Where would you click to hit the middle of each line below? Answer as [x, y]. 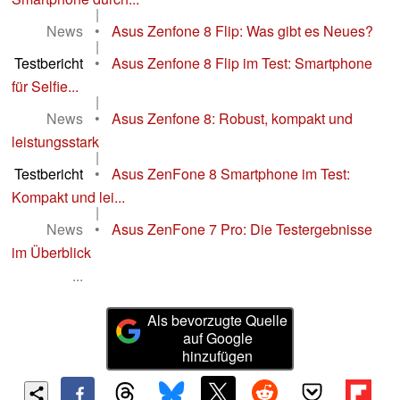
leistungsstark [55, 142]
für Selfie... [45, 87]
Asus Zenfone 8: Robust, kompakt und [232, 119]
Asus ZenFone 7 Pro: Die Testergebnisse [242, 229]
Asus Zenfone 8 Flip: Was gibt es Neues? [242, 31]
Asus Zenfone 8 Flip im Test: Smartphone [242, 63]
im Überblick [51, 253]
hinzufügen [218, 356]
